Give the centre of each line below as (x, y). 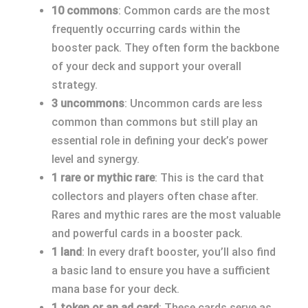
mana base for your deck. (115, 289)
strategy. (75, 85)
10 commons (85, 11)
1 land (67, 252)
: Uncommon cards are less (194, 103)
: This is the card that (209, 178)
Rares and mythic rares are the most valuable (166, 215)
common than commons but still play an (155, 122)
